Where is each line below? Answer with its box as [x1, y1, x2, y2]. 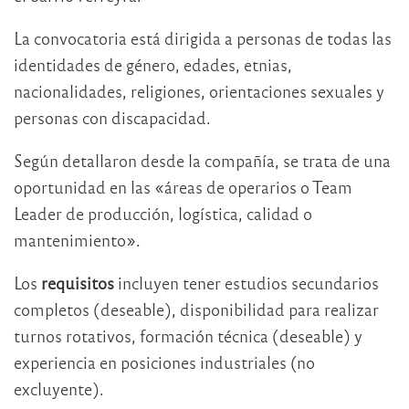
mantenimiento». [14, 229, 141, 251]
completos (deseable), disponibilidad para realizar [14, 299, 379, 320]
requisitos [41, 272, 114, 294]
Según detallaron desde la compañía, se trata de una [14, 150, 391, 172]
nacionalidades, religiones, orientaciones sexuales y [14, 80, 384, 102]
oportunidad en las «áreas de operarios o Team [14, 176, 352, 198]
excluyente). [14, 378, 104, 400]
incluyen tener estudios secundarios [114, 272, 379, 294]
